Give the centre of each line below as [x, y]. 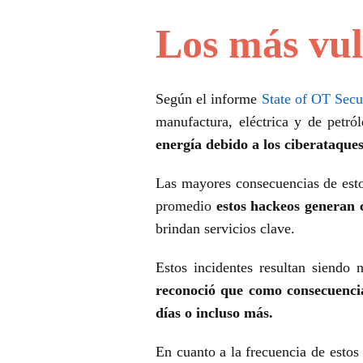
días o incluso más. [216, 313]
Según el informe [209, 99]
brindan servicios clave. [227, 229]
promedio [186, 206]
